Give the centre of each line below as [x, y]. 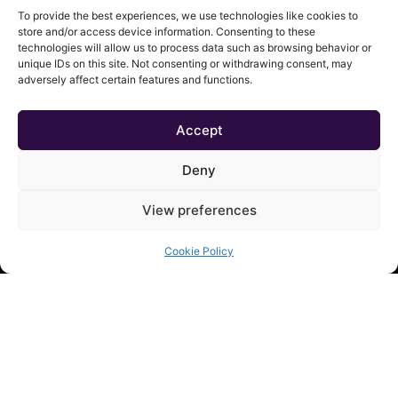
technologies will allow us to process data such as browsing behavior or [195, 48]
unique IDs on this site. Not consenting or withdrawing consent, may [185, 64]
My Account [65, 302]
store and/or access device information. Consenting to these [167, 32]
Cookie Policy [199, 251]
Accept [199, 130]
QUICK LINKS [69, 172]
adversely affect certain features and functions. [135, 80]
